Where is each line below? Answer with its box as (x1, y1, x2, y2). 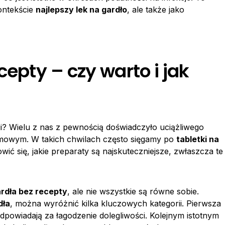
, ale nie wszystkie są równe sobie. (67, 186, 199, 196)
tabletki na (176, 134, 219, 144)
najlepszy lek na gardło (36, 5, 127, 15)
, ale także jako (127, 5, 184, 15)
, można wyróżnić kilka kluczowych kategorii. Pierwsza (10, 198, 221, 208)
